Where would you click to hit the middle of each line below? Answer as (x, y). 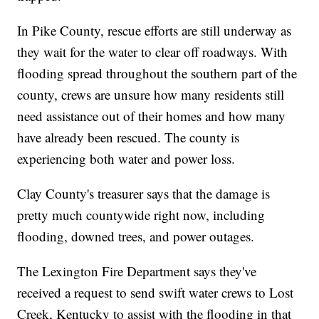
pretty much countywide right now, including (141, 214)
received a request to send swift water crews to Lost (156, 292)
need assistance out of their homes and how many (152, 115)
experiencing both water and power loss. (126, 158)
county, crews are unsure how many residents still (151, 94)
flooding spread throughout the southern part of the (157, 73)
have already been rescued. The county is (129, 137)
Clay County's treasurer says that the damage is (144, 193)
